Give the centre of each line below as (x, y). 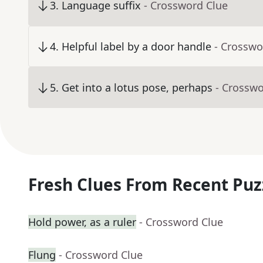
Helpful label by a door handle (136, 47)
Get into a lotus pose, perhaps (137, 88)
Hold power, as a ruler (82, 222)
